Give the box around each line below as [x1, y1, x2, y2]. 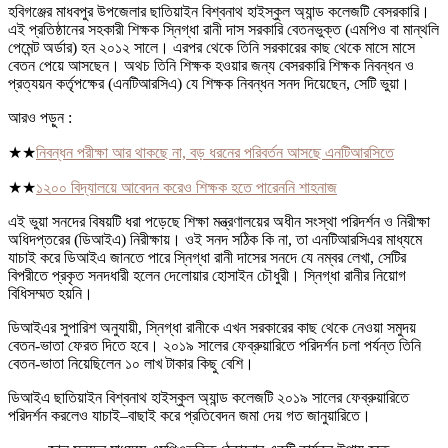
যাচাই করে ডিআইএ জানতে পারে [8, 249, 170, 267]
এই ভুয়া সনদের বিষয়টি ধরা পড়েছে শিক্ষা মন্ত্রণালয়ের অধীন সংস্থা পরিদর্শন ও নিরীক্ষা [8, 213, 430, 231]
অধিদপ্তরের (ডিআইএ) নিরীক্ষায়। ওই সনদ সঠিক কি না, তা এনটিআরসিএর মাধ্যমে [8, 231, 422, 249]
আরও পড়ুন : [8, 109, 72, 127]
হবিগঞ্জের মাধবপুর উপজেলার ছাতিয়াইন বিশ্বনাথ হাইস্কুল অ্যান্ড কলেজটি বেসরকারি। [8, 3, 430, 21]
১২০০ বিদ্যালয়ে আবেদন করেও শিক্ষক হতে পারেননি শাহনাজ [36, 179, 337, 197]
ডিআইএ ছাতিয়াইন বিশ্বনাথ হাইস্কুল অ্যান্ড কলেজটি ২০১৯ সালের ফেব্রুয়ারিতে [8, 389, 409, 407]
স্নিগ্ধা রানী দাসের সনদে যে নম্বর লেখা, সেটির [174, 249, 406, 267]
